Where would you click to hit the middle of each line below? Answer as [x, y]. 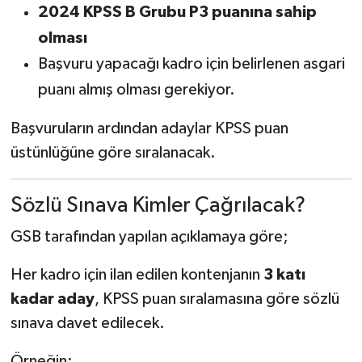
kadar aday [52, 299]
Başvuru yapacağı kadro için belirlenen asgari [191, 63]
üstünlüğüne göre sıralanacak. [113, 152]
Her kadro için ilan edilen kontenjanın [137, 275]
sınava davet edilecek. [87, 323]
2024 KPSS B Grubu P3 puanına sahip [177, 12]
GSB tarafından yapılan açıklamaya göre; [149, 237]
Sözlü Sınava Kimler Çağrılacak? [158, 205]
